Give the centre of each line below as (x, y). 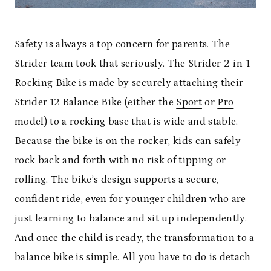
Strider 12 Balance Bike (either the (96, 103)
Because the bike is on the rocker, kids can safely (128, 141)
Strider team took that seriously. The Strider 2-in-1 (132, 64)
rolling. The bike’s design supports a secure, (117, 180)
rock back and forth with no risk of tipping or (120, 161)
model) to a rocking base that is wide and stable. (126, 122)
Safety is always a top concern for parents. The (122, 44)
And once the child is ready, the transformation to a (135, 238)
